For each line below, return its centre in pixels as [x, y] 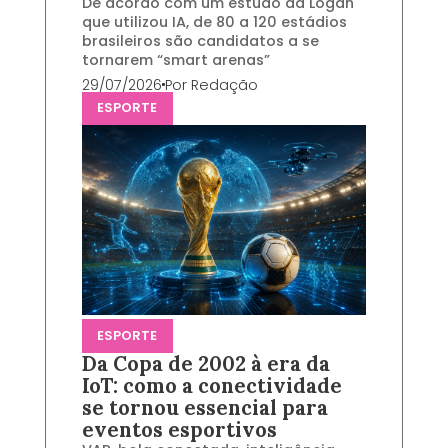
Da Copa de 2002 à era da [205, 364]
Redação [224, 84]
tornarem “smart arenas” [175, 59]
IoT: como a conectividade [211, 386]
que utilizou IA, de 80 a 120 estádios [214, 21]
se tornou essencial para [204, 408]
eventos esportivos [179, 430]
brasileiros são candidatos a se [200, 40]
